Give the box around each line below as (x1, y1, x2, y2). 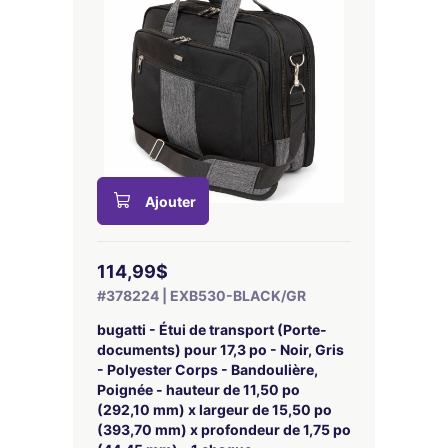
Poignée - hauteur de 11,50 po (97, 381, 300, 398)
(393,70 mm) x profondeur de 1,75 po (97, 421, 351, 438)
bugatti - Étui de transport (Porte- (97, 321, 327, 338)
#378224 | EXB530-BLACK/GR (97, 287, 306, 304)
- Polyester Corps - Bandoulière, (97, 361, 318, 378)
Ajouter (145, 193, 196, 210)
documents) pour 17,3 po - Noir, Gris (97, 341, 344, 358)
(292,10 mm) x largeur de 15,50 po (97, 401, 332, 418)
